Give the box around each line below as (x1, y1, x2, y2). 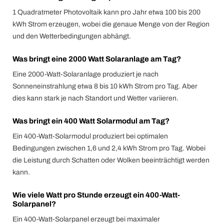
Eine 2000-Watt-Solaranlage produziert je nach (12, 70, 158, 78)
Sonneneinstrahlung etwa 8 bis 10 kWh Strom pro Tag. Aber (12, 82, 197, 90)
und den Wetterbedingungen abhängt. (12, 32, 131, 40)
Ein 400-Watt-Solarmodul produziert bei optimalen (12, 132, 168, 140)
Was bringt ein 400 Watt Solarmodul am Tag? (12, 117, 169, 125)
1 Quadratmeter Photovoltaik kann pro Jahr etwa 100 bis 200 (12, 8, 200, 16)
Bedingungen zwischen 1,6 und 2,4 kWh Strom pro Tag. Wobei (12, 144, 205, 152)
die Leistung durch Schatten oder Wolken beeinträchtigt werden (12, 156, 209, 164)
